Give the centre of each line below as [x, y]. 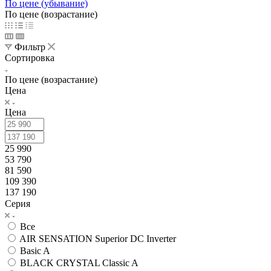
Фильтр [30, 47]
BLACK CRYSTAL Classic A [79, 263]
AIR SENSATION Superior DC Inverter [98, 238]
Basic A [35, 250]
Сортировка [30, 57]
